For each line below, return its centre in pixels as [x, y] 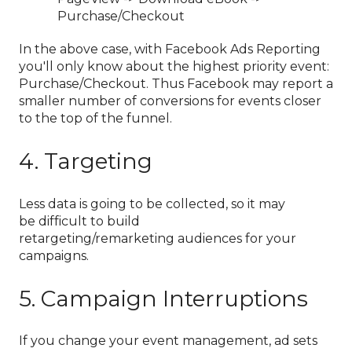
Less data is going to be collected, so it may [152, 203]
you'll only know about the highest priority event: [174, 66]
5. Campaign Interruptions [163, 299]
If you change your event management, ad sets [168, 341]
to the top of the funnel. [95, 118]
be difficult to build [79, 221]
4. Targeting [86, 161]
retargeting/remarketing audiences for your [158, 238]
